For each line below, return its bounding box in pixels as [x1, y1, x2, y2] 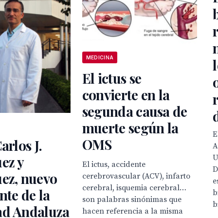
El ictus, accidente [82, 160, 145, 170]
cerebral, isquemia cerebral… [82, 183, 186, 193]
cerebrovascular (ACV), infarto [82, 171, 190, 182]
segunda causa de [82, 102, 187, 121]
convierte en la [82, 86, 170, 104]
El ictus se [82, 69, 142, 88]
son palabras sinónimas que [82, 195, 182, 205]
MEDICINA [86, 54, 114, 61]
